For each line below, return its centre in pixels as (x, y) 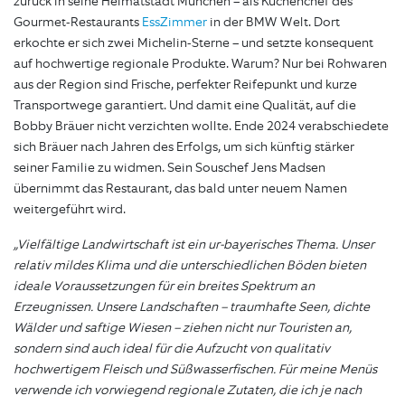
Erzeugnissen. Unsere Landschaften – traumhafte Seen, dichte (192, 307)
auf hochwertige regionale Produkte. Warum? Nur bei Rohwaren (200, 64)
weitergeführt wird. (70, 210)
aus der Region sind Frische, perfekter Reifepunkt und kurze (185, 85)
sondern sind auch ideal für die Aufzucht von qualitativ (172, 349)
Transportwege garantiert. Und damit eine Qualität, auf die (185, 106)
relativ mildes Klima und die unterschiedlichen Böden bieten (190, 266)
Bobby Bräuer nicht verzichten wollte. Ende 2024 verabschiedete (201, 127)
